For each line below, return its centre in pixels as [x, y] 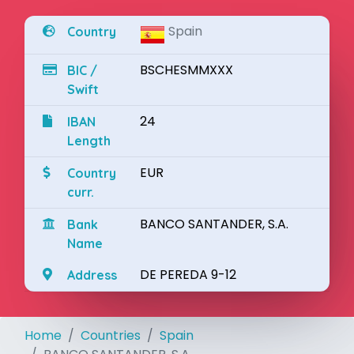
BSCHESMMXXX [187, 70]
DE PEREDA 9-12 [188, 275]
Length [88, 141]
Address [92, 275]
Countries [111, 335]
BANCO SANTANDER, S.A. [215, 224]
